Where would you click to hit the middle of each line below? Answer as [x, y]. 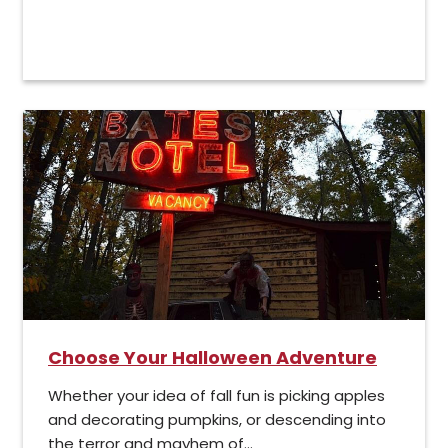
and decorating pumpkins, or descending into [217, 420]
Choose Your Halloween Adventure [212, 358]
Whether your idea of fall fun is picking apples [216, 396]
